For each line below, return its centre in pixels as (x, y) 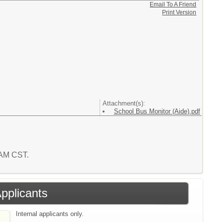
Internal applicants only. (50, 214)
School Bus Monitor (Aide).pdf (157, 111)
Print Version (179, 12)
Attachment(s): (124, 103)
